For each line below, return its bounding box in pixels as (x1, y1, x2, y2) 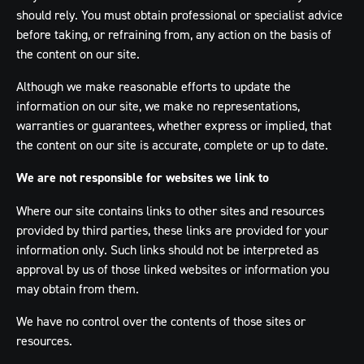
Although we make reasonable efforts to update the (16, 78, 291, 94)
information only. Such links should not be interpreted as (16, 241, 318, 258)
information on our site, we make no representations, (16, 97, 300, 114)
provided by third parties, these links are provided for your (16, 222, 328, 238)
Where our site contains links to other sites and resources (16, 202, 324, 219)
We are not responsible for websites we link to (16, 169, 269, 186)
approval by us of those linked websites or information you (16, 261, 329, 277)
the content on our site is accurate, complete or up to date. (16, 136, 328, 153)
